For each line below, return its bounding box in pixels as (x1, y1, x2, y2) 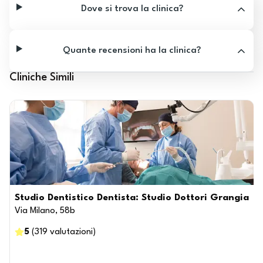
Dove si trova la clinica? (80, 4, 183, 14)
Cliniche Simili (9, 72, 74, 83)
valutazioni (50, 228, 93, 237)
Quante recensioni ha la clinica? (63, 46, 201, 55)
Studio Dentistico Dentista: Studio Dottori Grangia (15, 193, 249, 203)
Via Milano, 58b (15, 207, 75, 215)
